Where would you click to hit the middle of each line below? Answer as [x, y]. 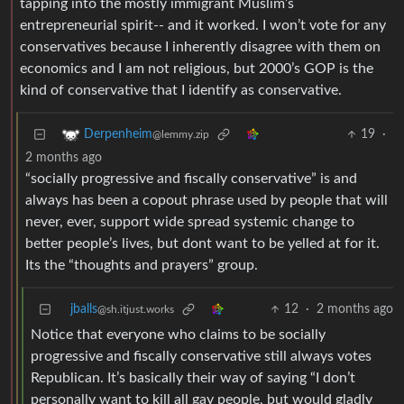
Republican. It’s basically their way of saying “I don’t [193, 378]
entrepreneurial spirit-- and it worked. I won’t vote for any [203, 26]
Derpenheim [118, 135]
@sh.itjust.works [136, 310]
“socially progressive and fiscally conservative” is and [191, 179]
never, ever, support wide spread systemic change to [190, 222]
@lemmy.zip [181, 135]
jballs [84, 310]
